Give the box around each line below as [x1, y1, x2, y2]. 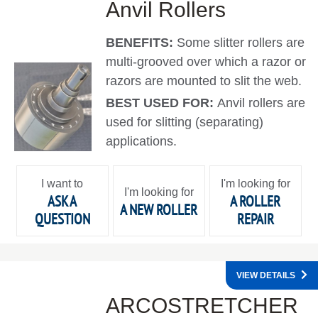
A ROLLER [230, 191, 281, 211]
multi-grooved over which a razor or [106, 55, 307, 70]
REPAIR [236, 209, 274, 229]
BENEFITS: [106, 35, 177, 50]
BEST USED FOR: [106, 96, 218, 111]
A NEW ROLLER [120, 200, 198, 220]
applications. [106, 134, 177, 149]
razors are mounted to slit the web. [106, 74, 302, 89]
